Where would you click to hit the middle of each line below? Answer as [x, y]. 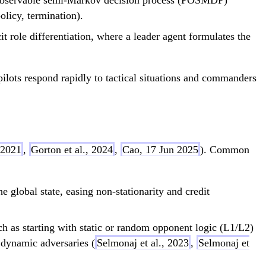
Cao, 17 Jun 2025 [160, 150]
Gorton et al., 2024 [72, 150]
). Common [225, 150]
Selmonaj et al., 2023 [143, 243]
